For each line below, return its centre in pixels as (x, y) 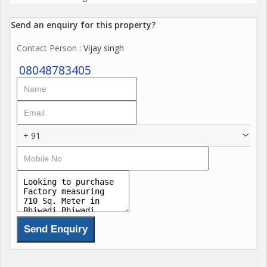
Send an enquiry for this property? (83, 24)
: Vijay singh (100, 48)
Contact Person (47, 48)
